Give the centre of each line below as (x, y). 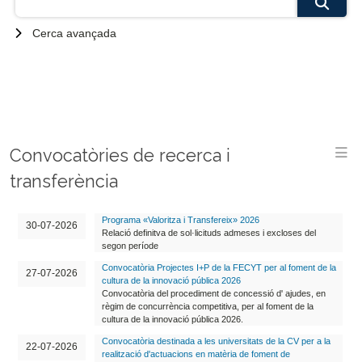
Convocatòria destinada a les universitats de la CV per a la (216, 341)
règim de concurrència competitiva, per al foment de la (207, 307)
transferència (64, 182)
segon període (130, 246)
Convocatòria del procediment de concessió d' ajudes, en (213, 294)
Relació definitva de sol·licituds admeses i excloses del (208, 233)
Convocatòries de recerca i (120, 156)
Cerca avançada (75, 33)
